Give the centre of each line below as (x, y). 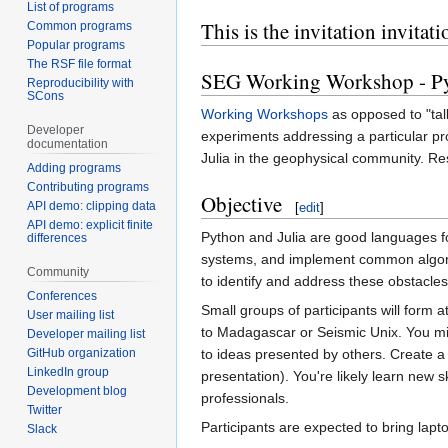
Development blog (77, 390)
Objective (241, 204)
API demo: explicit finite (90, 225)
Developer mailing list (86, 333)
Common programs (80, 26)
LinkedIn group (68, 371)
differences (57, 238)
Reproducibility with (81, 83)
